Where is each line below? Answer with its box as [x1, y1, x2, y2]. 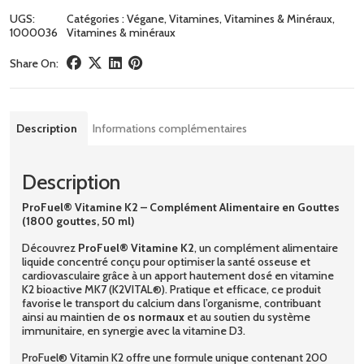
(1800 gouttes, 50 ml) [22, 213, 135, 228]
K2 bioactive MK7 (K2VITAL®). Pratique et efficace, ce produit [22, 281, 321, 297]
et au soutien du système [184, 309, 310, 324]
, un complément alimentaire [194, 240, 338, 255]
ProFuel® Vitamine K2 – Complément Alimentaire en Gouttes [22, 199, 340, 214]
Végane [127, 11, 165, 26]
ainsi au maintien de [22, 309, 123, 324]
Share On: [10, 55, 58, 71]
